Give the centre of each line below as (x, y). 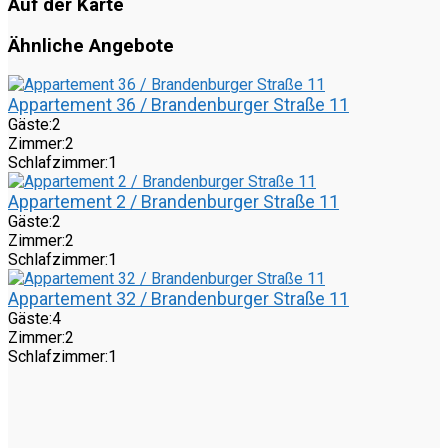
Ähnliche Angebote (91, 45)
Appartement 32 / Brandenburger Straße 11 (178, 299)
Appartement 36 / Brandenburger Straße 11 (178, 105)
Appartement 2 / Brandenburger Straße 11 (173, 202)
